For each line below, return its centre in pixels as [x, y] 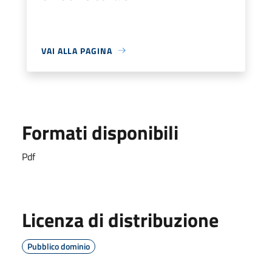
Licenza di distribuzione [120, 219]
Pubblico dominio [59, 246]
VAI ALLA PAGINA [77, 50]
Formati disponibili [100, 132]
